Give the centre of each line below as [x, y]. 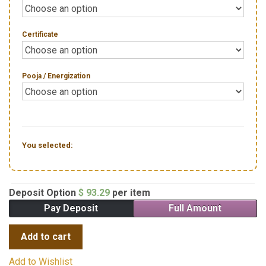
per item [131, 193]
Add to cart [46, 237]
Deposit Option [44, 193]
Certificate [40, 35]
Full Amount [195, 208]
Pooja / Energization [56, 76]
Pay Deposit [71, 208]
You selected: [47, 145]
